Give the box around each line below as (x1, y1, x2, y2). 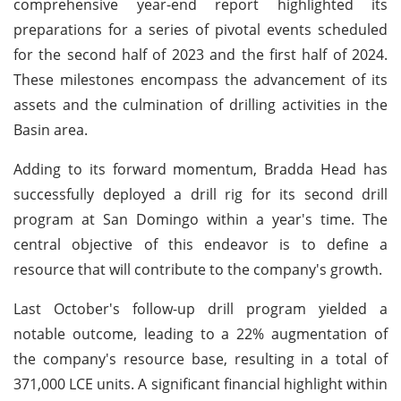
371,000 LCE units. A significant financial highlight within (13, 373, 388, 394)
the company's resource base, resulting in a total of (13, 348, 388, 369)
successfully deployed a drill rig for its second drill (13, 183, 388, 204)
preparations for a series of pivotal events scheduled (13, 19, 388, 39)
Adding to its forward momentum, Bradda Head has (13, 158, 388, 179)
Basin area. (13, 119, 88, 140)
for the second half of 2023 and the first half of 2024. (13, 44, 388, 64)
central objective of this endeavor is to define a (13, 234, 388, 254)
